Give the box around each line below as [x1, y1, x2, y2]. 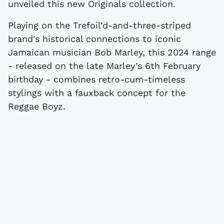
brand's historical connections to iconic [8, 33, 181, 44]
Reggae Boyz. [8, 100, 65, 111]
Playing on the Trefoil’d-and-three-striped [8, 19, 191, 30]
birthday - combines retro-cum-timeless [8, 73, 185, 84]
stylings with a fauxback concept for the [8, 87, 185, 98]
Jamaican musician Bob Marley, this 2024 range [8, 46, 216, 57]
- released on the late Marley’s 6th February [8, 60, 200, 71]
